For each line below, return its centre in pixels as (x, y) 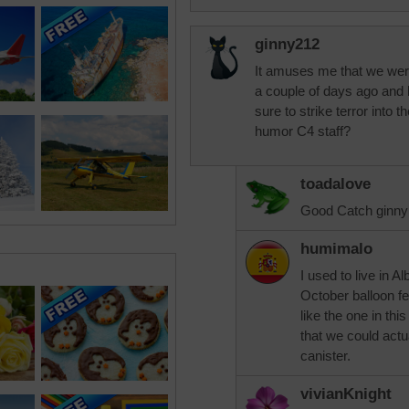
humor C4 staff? (303, 131)
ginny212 (287, 44)
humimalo (336, 249)
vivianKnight (346, 394)
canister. (325, 356)
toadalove (336, 184)
